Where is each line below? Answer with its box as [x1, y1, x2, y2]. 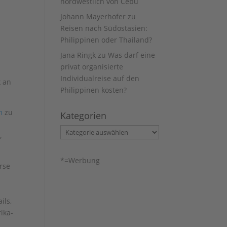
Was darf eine [108, 50, 156, 60]
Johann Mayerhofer [60, 12, 126, 21]
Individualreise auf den [60, 73, 140, 83]
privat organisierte [60, 62, 124, 71]
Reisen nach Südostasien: [60, 23, 148, 33]
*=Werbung [60, 156, 100, 165]
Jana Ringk [60, 50, 96, 60]
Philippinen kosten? [60, 85, 127, 95]
